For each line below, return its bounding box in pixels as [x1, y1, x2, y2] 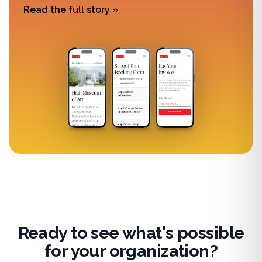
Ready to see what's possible [18, 222, 244, 243]
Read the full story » [23, 4, 118, 15]
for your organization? [44, 240, 218, 261]
